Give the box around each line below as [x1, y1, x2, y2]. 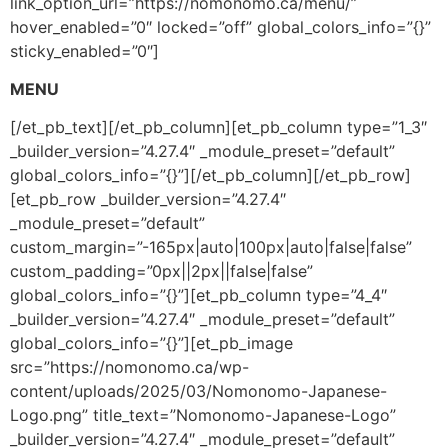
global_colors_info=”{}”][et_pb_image [10, 333, 293, 354]
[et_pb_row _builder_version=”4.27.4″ [10, 189, 286, 210]
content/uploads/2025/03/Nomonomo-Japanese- [10, 381, 387, 402]
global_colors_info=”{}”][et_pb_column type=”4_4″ [10, 285, 387, 306]
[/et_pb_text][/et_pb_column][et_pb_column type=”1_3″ [10, 117, 427, 138]
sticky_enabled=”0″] [10, 40, 159, 61]
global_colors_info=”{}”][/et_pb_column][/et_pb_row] [10, 165, 411, 186]
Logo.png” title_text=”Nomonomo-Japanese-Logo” [10, 405, 396, 426]
